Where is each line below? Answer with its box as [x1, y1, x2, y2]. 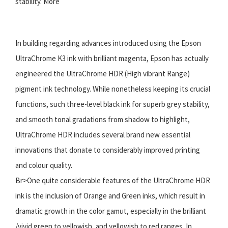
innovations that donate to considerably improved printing [15, 145, 200, 155]
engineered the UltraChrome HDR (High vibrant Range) [15, 68, 190, 78]
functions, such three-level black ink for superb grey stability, [15, 99, 210, 109]
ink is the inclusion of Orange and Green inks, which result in [15, 190, 205, 201]
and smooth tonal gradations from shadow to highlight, [15, 114, 190, 124]
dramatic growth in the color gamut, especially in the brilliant [15, 206, 206, 216]
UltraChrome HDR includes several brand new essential [15, 129, 190, 139]
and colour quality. [15, 160, 72, 170]
